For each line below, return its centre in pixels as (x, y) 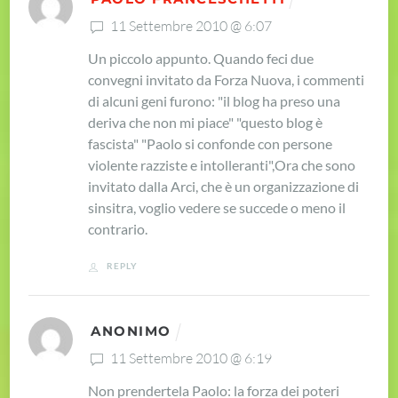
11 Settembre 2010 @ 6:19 (190, 358)
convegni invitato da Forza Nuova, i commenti (227, 80)
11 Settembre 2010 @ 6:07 (190, 26)
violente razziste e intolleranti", (182, 165)
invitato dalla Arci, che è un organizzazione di (224, 187)
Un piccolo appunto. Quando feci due (201, 59)
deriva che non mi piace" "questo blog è (206, 123)
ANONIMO (131, 332)
